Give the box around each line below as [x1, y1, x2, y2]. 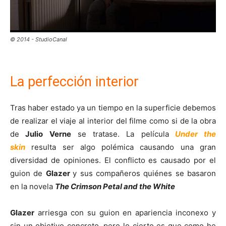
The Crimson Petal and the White [55, 181, 175, 191]
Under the [175, 129, 216, 139]
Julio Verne [19, 129, 71, 139]
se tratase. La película [71, 129, 169, 139]
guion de [10, 168, 46, 178]
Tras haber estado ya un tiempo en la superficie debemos [10, 102, 216, 112]
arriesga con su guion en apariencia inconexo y [34, 207, 216, 217]
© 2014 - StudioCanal [10, 35, 67, 43]
